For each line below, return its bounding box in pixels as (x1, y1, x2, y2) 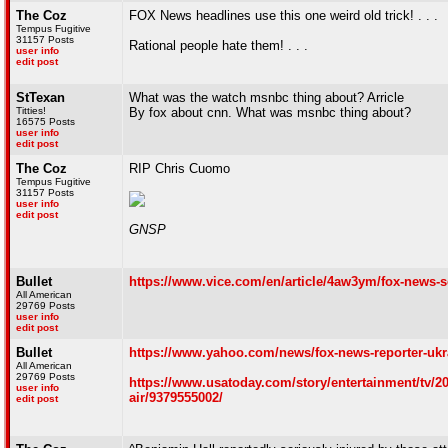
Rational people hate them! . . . (129, 38, 308, 53)
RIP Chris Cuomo (129, 161, 230, 176)
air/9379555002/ (129, 390, 223, 405)
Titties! (16, 105, 46, 116)
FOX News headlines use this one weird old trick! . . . (129, 8, 438, 23)
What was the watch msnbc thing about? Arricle (129, 90, 404, 105)
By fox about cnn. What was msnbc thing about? (129, 105, 411, 120)
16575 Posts (16, 116, 75, 127)
